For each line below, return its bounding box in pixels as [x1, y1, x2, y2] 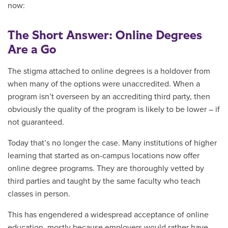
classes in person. [8, 188, 70, 199]
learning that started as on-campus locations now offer [8, 150, 199, 161]
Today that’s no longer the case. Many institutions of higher [8, 137, 217, 148]
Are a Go [8, 41, 56, 58]
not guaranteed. [8, 117, 64, 127]
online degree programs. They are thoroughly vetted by [8, 163, 204, 174]
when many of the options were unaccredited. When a [8, 78, 200, 89]
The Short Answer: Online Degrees [8, 26, 202, 44]
